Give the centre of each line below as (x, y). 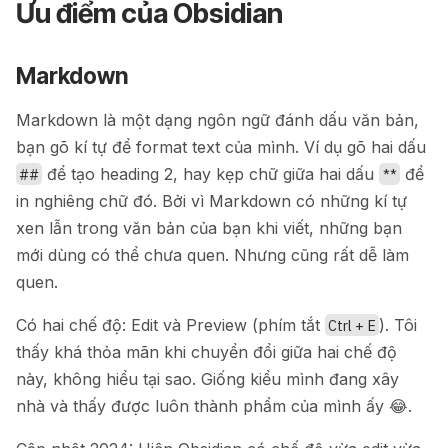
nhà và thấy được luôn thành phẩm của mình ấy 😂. (214, 405)
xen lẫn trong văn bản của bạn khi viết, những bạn (209, 227)
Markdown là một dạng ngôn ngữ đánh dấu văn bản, (217, 119)
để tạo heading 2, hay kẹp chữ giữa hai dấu (211, 173)
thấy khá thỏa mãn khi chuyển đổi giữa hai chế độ (206, 351)
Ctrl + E (352, 325)
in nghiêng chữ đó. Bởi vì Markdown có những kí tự (211, 200)
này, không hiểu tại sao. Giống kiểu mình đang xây (207, 378)
